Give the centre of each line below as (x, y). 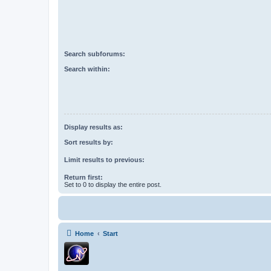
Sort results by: (89, 142)
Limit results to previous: (104, 159)
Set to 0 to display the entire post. (113, 184)
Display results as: (93, 127)
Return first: (83, 177)
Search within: (87, 69)
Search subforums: (95, 54)
